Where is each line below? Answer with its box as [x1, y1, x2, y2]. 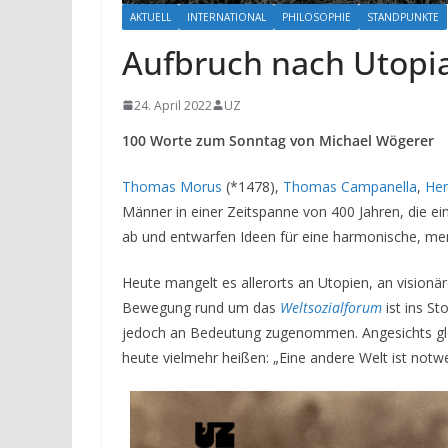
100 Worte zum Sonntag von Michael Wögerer [122, 130, 434, 150]
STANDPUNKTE [367, 9, 439, 24]
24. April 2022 [134, 96, 212, 114]
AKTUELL [130, 9, 171, 24]
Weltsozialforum [280, 297, 382, 317]
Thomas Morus [122, 176, 222, 196]
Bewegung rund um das [122, 297, 280, 317]
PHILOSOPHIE [282, 9, 351, 24]
